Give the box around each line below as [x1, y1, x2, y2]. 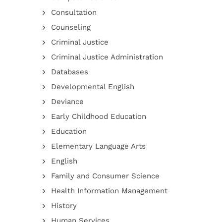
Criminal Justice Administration [51, 53, 163, 61]
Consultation [51, 8, 97, 17]
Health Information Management [51, 186, 167, 195]
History [51, 201, 77, 210]
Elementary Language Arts [51, 142, 146, 151]
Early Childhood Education [51, 112, 146, 121]
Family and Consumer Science [51, 171, 160, 180]
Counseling [51, 23, 91, 32]
